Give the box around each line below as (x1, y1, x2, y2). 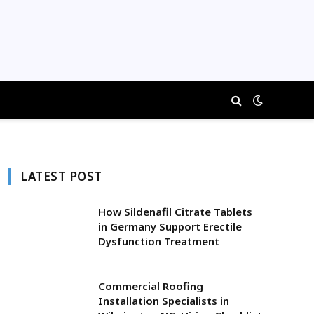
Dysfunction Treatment (98, 234, 219, 248)
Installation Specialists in (98, 294, 229, 308)
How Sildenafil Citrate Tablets (98, 205, 252, 219)
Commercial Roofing (98, 279, 203, 293)
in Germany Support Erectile (98, 219, 242, 233)
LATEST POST (20, 168, 102, 184)
